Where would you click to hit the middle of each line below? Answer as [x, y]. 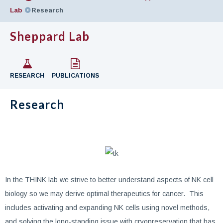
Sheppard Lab [50, 36]
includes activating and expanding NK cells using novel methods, [107, 208]
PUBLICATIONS [75, 76]
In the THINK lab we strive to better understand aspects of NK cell [109, 180]
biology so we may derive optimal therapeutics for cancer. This [104, 194]
